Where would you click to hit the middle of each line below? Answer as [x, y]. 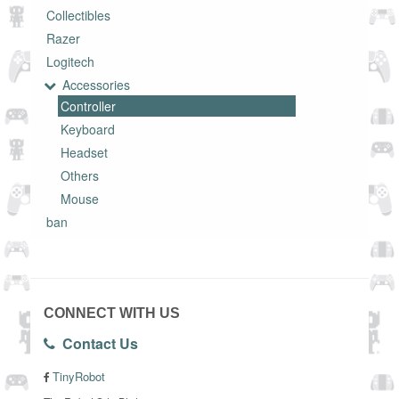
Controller [88, 106]
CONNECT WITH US [112, 313]
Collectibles [78, 15]
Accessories [96, 84]
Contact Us [97, 344]
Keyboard [88, 129]
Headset [84, 152]
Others [80, 175]
